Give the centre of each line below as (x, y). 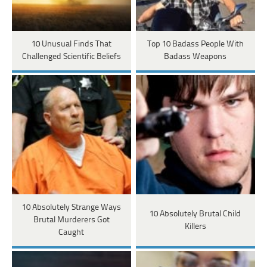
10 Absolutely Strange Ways (71, 208)
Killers (195, 226)
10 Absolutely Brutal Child (195, 214)
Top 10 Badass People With (195, 45)
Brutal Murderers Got (71, 221)
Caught (72, 233)
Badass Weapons (195, 57)
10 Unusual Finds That (71, 45)
